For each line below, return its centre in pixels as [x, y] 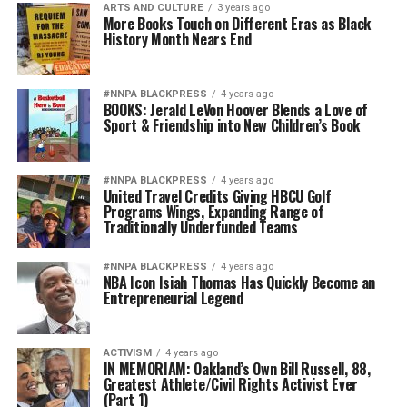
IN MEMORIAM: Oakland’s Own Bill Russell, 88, [237, 369]
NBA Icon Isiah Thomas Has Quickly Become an [239, 283]
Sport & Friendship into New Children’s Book [231, 125]
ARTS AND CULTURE [153, 8]
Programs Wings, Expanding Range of [213, 212]
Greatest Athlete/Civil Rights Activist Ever [230, 384]
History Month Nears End [177, 39]
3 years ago [243, 8]
